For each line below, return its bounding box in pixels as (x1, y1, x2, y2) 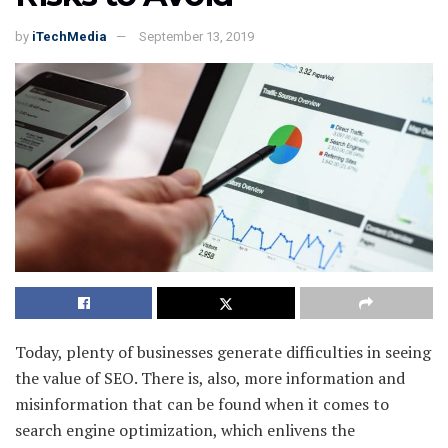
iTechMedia (32, 28, 107, 44)
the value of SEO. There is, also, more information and (15, 366, 405, 389)
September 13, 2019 (139, 28, 254, 44)
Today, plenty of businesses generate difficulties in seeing (15, 340, 431, 363)
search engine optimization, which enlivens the (15, 418, 355, 441)
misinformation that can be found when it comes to (15, 392, 389, 415)
